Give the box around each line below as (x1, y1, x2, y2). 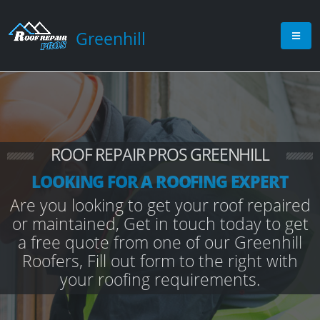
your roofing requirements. (60, 268, 260, 291)
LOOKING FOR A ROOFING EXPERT (31, 170, 289, 193)
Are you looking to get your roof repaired (9, 194, 311, 216)
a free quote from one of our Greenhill (18, 231, 302, 254)
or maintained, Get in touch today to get (11, 212, 309, 235)
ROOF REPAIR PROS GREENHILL (51, 143, 269, 166)
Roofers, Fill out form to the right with (22, 249, 298, 272)
